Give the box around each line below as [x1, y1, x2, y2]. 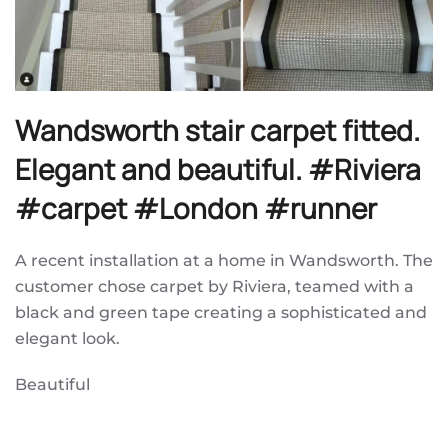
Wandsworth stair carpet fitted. [15, 110, 420, 149]
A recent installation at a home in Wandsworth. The [15, 250, 433, 270]
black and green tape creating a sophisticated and [15, 302, 427, 322]
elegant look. [15, 328, 120, 348]
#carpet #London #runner [15, 188, 377, 227]
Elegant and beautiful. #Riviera [15, 149, 421, 188]
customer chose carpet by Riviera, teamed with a [15, 276, 414, 296]
